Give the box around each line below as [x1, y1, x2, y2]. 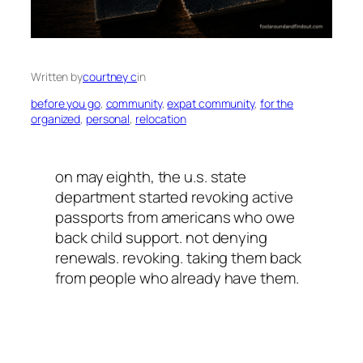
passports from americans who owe [55, 207, 295, 228]
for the [259, 96, 294, 112]
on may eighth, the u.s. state [55, 166, 247, 188]
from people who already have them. [55, 267, 299, 289]
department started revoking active [55, 186, 293, 208]
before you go [31, 96, 100, 112]
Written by [31, 69, 83, 85]
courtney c [83, 69, 137, 85]
